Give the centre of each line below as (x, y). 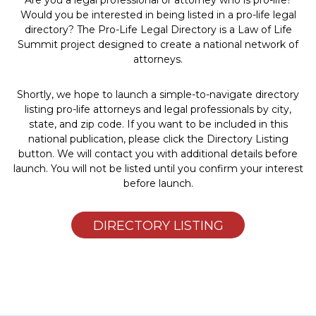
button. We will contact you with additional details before (158, 153)
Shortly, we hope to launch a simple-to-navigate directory (158, 94)
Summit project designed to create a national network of (158, 44)
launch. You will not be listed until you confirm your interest (158, 168)
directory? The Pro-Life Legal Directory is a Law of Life (158, 30)
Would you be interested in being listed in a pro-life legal (158, 15)
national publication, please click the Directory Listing (158, 139)
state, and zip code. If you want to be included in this (158, 124)
